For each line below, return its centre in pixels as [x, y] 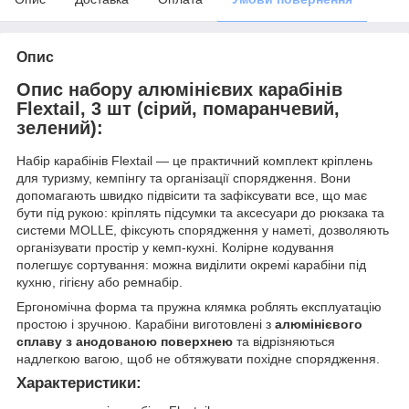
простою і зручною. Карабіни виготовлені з [146, 325]
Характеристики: [79, 383]
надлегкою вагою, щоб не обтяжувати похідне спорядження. [198, 359]
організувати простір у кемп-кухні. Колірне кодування [175, 248]
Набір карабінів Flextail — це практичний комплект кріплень [194, 161]
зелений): [60, 128]
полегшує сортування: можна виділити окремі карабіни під [191, 265]
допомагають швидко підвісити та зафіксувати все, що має [192, 196]
